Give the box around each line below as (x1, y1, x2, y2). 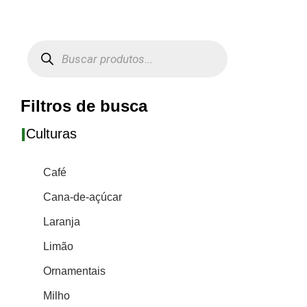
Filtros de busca (20, 96, 147, 115)
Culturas (25, 125, 77, 141)
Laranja (43, 216, 81, 228)
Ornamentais (43, 265, 106, 278)
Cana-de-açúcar (43, 191, 123, 204)
